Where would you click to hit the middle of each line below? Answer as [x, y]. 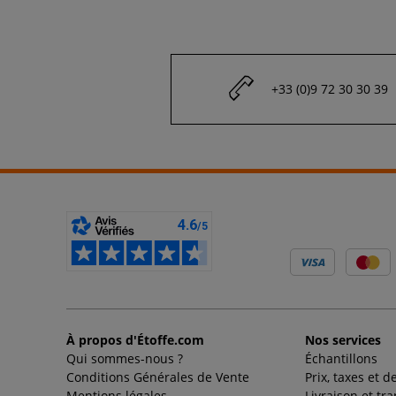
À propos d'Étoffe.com [135, 340]
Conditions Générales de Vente [157, 377]
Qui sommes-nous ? [124, 359]
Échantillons [341, 359]
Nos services [343, 340]
